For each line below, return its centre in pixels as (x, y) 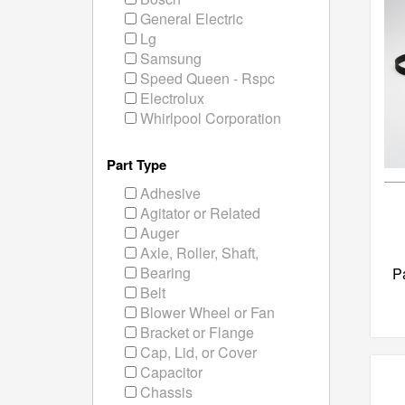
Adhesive (169, 193)
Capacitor (170, 372)
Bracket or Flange (195, 332)
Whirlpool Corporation (209, 118)
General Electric (190, 19)
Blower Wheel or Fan (206, 312)
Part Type (137, 165)
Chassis (165, 392)
